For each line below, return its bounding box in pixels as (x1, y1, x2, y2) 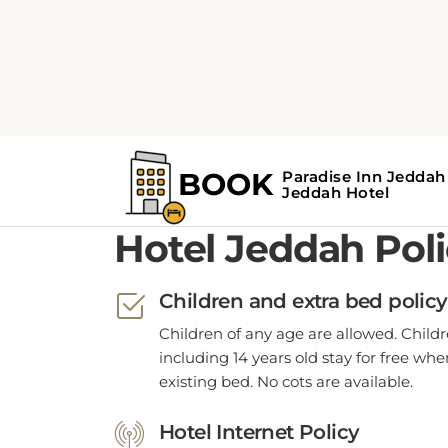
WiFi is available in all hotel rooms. (159, 427, 414, 446)
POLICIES (114, 174, 197, 189)
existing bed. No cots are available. (159, 344, 413, 363)
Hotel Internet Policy (159, 392, 360, 416)
